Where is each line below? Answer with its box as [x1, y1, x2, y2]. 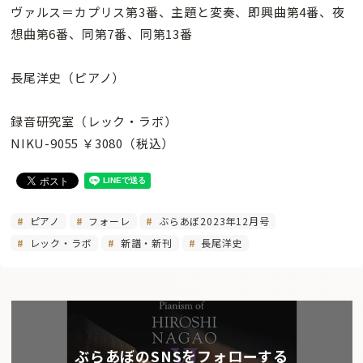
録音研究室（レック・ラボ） [11, 113, 177, 130]
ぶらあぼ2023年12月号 [156, 214, 270, 228]
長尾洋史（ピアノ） [11, 69, 126, 87]
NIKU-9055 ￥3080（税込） [11, 135, 175, 152]
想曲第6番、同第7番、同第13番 [11, 25, 193, 43]
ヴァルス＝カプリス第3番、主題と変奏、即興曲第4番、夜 [11, 3, 345, 21]
